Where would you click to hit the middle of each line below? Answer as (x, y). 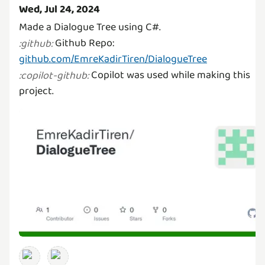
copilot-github (54, 75)
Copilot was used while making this (169, 75)
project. (36, 91)
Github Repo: (83, 43)
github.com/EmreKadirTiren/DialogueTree (113, 59)
